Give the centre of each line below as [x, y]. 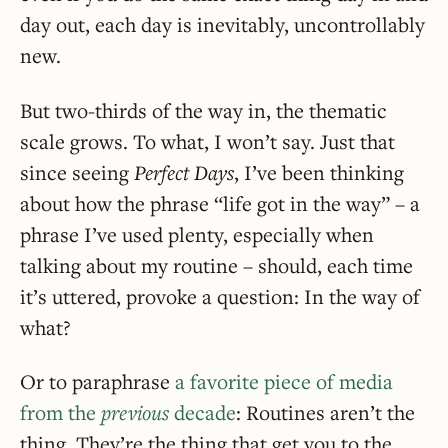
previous [135, 412]
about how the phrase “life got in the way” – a [220, 203]
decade [202, 412]
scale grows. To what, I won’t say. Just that [207, 141]
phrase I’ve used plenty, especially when [197, 234]
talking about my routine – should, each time [216, 265]
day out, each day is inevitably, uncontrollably [222, 25]
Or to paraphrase [97, 381]
